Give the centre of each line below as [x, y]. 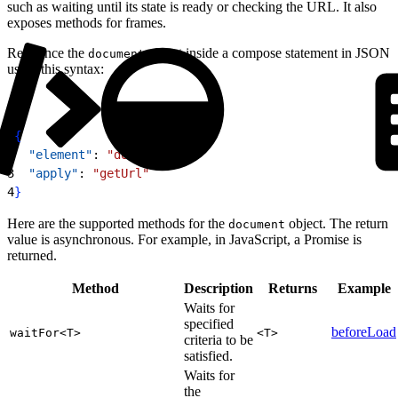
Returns [292, 288]
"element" [53, 154]
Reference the [48, 52]
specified [209, 323]
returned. [32, 255]
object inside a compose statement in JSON [267, 52]
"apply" [46, 173]
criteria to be [219, 339]
